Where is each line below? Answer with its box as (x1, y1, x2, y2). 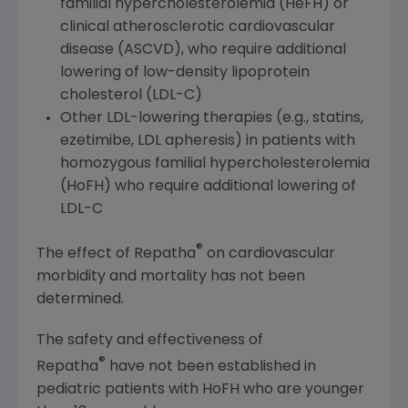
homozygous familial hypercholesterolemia (59, 156, 370, 171)
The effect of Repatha (36, 246, 196, 261)
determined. (36, 291, 124, 307)
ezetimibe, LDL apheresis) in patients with (59, 133, 355, 148)
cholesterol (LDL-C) (59, 87, 202, 103)
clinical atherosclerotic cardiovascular (59, 19, 335, 35)
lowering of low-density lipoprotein (59, 65, 310, 80)
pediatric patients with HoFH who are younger (36, 382, 364, 398)
